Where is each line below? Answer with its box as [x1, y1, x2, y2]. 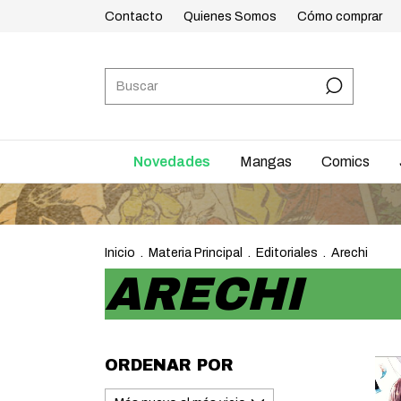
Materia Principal [149, 246, 243, 260]
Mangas [240, 154, 292, 169]
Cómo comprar [297, 9, 382, 23]
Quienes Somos [183, 9, 277, 23]
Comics [321, 154, 370, 169]
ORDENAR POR [105, 356, 234, 374]
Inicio [105, 246, 135, 260]
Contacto [105, 9, 163, 23]
